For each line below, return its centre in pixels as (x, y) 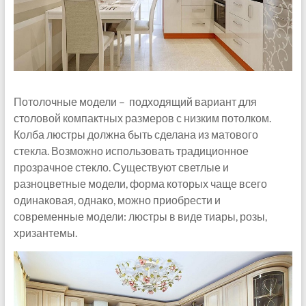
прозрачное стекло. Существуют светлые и (121, 167)
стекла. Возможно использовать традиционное (131, 150)
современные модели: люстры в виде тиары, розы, (140, 216)
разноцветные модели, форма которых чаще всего (140, 183)
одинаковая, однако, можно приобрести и (117, 199)
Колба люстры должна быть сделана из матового (136, 134)
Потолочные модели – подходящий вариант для (135, 101)
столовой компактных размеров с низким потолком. (142, 117)
